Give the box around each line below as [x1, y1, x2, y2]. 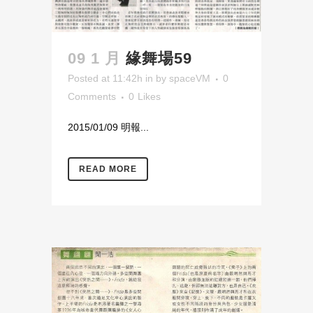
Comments [68, 91, 116, 103]
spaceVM [169, 73, 210, 85]
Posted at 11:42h [68, 73, 143, 85]
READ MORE [79, 164, 137, 175]
